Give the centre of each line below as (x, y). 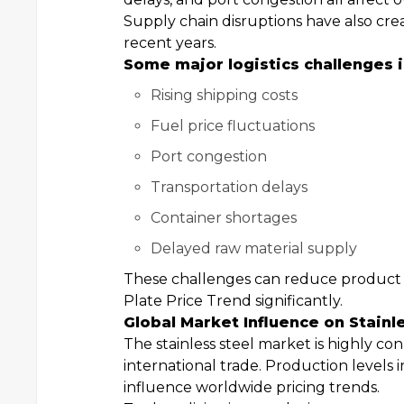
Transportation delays (229, 187)
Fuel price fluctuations (233, 126)
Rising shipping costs (224, 95)
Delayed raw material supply (254, 248)
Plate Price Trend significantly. (233, 301)
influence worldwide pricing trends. (252, 387)
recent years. (170, 43)
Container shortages (224, 218)
